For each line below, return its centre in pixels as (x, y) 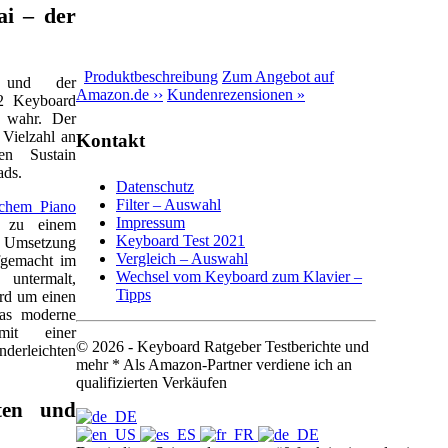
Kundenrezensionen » (236, 95)
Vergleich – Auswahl (182, 258)
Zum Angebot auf (278, 77)
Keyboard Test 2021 (180, 240)
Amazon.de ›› (119, 95)
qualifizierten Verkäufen (151, 382)
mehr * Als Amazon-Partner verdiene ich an (214, 364)
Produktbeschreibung (151, 77)
